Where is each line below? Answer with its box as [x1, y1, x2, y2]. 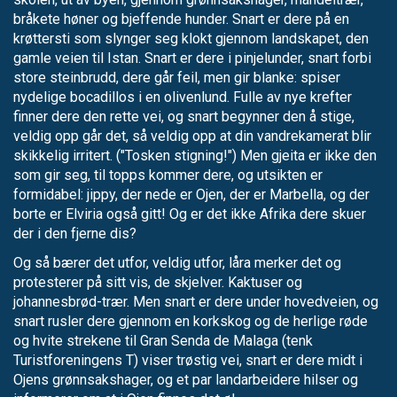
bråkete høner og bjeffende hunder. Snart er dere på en [13, 10, 349, 27]
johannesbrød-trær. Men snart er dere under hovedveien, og [13, 292, 378, 310]
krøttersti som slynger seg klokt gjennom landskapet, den [13, 29, 369, 47]
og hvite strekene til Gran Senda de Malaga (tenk [13, 331, 313, 349]
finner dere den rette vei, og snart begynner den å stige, [13, 107, 354, 125]
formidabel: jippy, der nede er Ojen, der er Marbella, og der [13, 185, 370, 203]
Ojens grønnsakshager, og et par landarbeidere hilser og [13, 370, 358, 388]
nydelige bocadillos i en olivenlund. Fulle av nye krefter [13, 88, 352, 105]
